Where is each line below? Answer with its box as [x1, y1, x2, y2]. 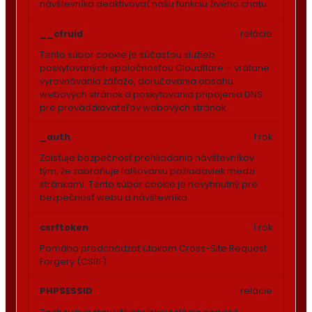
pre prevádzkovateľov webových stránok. [40, 101, 228, 114]
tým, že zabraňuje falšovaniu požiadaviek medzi [40, 165, 255, 178]
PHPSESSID [40, 285, 93, 297]
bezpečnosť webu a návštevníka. [40, 192, 189, 204]
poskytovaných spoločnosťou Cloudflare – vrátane [40, 61, 270, 74]
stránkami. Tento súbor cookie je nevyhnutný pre [40, 178, 258, 191]
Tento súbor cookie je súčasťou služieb [40, 48, 215, 61]
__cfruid [40, 27, 83, 40]
